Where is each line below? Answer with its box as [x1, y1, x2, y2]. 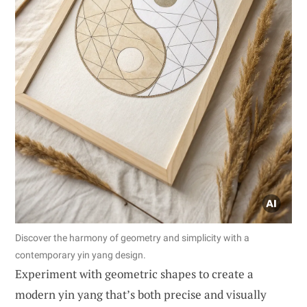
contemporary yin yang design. [15, 249, 146, 260]
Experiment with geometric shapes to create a [15, 265, 254, 282]
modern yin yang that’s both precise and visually [15, 286, 267, 302]
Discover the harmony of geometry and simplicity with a [15, 232, 249, 243]
